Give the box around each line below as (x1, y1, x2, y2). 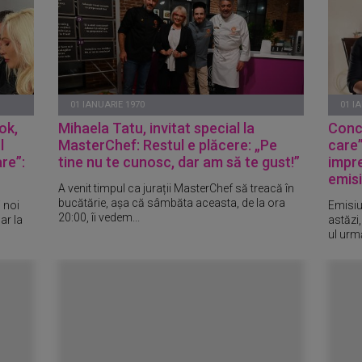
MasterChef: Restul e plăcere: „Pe (58, 137, 278, 154)
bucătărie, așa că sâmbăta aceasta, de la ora (58, 196, 286, 209)
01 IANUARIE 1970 (70, 99, 145, 110)
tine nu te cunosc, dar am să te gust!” (58, 154, 301, 170)
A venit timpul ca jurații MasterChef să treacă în (58, 181, 295, 195)
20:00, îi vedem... (58, 210, 141, 224)
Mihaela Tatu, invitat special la (58, 120, 255, 137)
